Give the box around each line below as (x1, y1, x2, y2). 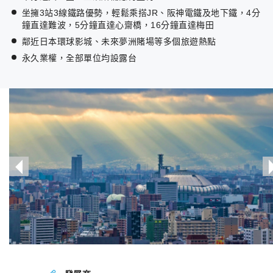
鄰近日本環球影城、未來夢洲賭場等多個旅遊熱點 (22, 37, 216, 47)
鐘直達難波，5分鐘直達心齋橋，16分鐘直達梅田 (22, 20, 214, 30)
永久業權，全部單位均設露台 (22, 53, 137, 63)
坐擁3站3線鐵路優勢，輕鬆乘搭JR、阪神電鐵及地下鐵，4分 (22, 8, 261, 18)
